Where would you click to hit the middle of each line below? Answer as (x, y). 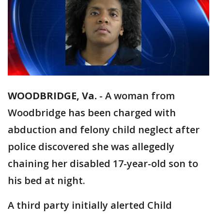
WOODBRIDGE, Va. (52, 96)
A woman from (140, 96)
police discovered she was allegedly (91, 147)
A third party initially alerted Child (90, 205)
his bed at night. (46, 181)
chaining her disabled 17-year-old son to (103, 164)
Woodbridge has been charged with (92, 113)
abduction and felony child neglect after (104, 130)
